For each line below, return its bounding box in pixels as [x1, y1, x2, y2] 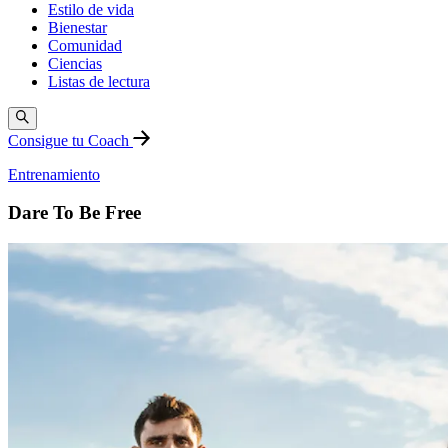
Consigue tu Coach [8, 131, 133, 149]
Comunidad [48, 37, 122, 55]
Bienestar [48, 19, 107, 37]
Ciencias [48, 55, 102, 73]
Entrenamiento [8, 165, 100, 183]
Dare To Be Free [8, 202, 141, 224]
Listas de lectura [48, 73, 150, 91]
